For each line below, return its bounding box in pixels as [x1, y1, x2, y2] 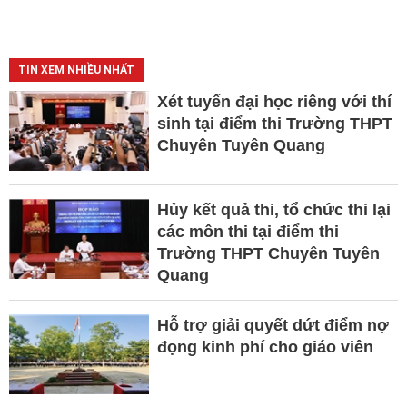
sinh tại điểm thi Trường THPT [156, 114, 392, 133]
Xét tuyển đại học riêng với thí [156, 92, 392, 111]
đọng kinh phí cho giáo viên [156, 337, 373, 356]
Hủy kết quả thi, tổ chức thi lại [156, 200, 391, 219]
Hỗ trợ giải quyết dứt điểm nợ [156, 315, 389, 334]
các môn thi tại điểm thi [156, 222, 339, 241]
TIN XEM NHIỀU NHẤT [18, 63, 134, 76]
